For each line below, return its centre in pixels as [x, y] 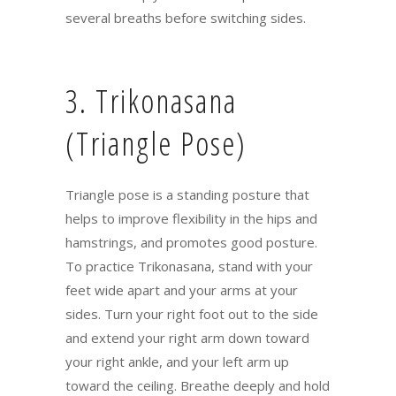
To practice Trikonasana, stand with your [189, 267]
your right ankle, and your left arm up [177, 362]
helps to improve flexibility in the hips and [191, 219]
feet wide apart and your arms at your [182, 290]
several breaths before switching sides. [186, 18]
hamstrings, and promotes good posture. [191, 243]
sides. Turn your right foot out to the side [192, 314]
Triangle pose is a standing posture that [187, 195]
